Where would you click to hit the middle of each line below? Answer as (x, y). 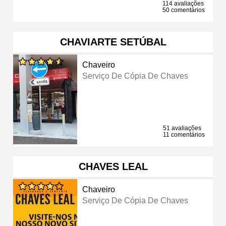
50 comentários (184, 10)
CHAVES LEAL (113, 166)
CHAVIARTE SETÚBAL (113, 42)
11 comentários (184, 134)
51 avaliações (182, 128)
